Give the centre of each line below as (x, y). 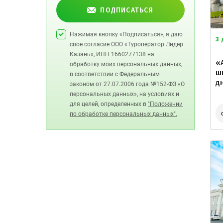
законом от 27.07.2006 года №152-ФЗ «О (127, 84)
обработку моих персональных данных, (126, 64)
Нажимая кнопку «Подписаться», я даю (126, 34)
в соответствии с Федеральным (115, 74)
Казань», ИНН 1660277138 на (112, 54)
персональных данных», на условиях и (124, 94)
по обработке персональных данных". (123, 114)
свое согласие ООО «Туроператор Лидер (126, 44)
